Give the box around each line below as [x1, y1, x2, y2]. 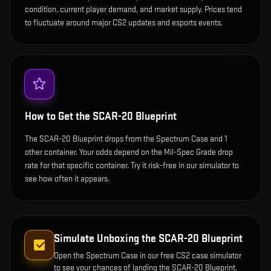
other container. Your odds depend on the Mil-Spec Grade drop [25, 147, 233, 158]
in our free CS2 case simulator [138, 250, 241, 261]
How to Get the [25, 110, 93, 123]
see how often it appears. [25, 174, 109, 184]
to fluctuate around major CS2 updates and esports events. [25, 18, 223, 28]
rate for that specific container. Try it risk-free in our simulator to [25, 160, 239, 171]
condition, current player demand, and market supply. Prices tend [25, 4, 242, 15]
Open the [54, 250, 86, 261]
